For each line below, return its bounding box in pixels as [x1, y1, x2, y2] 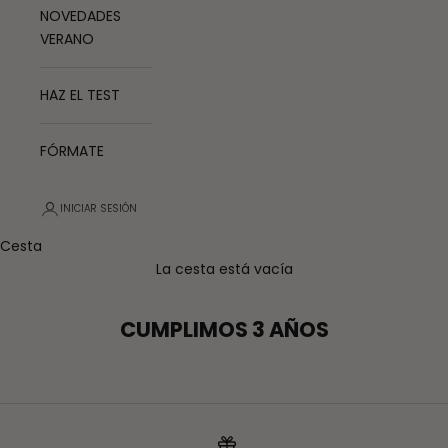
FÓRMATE [40, 141, 104, 162]
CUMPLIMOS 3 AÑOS [119, 315, 329, 345]
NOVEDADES [40, 6, 121, 27]
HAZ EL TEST [40, 85, 120, 106]
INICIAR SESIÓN [60, 201, 137, 217]
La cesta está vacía [155, 259, 293, 280]
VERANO [40, 29, 94, 50]
